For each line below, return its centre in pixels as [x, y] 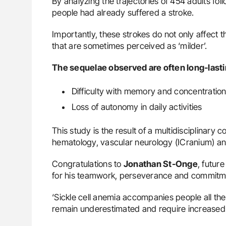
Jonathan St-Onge [160, 164]
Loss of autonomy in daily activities [137, 107]
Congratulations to [88, 164]
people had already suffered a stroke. [123, 12]
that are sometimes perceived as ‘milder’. [130, 46]
